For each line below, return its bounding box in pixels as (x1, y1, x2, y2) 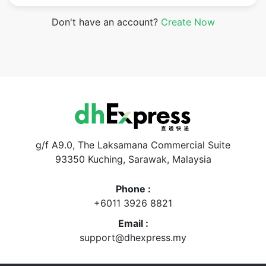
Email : (118, 217, 148, 229)
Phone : (115, 183, 151, 195)
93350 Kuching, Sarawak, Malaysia (55, 153, 211, 165)
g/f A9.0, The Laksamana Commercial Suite (36, 139, 230, 151)
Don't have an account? (51, 16, 161, 28)
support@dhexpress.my (80, 232, 186, 243)
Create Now (160, 16, 215, 28)
